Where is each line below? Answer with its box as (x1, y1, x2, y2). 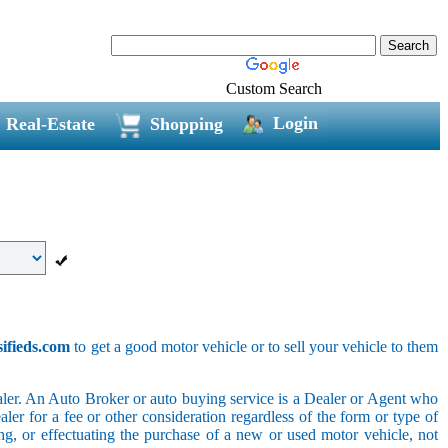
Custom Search (226, 79, 322, 97)
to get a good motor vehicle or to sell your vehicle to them (70, 337, 439, 355)
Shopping (149, 113, 223, 134)
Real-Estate (5, 113, 95, 134)
